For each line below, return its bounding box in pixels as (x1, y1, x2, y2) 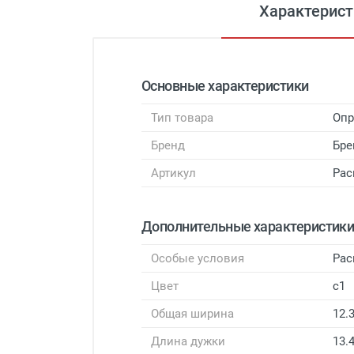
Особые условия (151, 250, 244, 265)
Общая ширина (151, 306, 234, 321)
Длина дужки (151, 333, 225, 348)
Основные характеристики (141, 77, 309, 94)
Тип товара (151, 110, 213, 125)
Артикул (151, 165, 196, 180)
